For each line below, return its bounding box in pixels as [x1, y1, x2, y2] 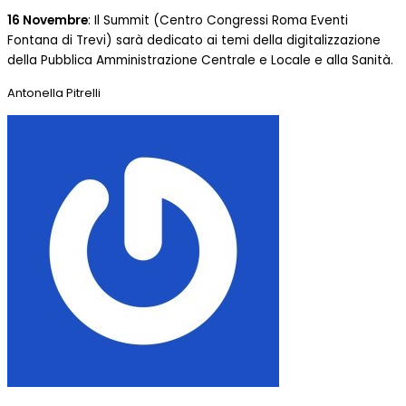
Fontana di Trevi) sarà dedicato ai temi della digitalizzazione [7, 32, 381, 50]
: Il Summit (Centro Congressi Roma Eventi [88, 12, 348, 30]
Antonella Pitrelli [7, 83, 101, 101]
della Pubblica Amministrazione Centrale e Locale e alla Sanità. [7, 52, 393, 70]
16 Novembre [7, 12, 88, 30]
